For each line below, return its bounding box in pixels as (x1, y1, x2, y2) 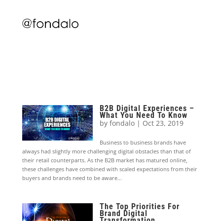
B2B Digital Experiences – (100, 104, 195, 113)
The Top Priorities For (100, 202, 180, 212)
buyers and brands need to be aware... (22, 174, 122, 182)
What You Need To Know (100, 110, 188, 120)
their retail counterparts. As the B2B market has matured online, (22, 156, 187, 164)
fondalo (110, 118, 135, 128)
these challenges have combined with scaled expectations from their (22, 165, 197, 173)
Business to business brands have (100, 139, 186, 147)
